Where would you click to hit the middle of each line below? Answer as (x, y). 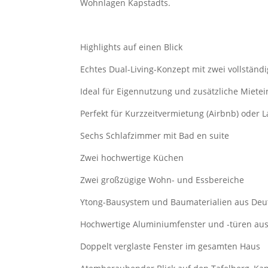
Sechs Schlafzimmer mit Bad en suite (155, 135)
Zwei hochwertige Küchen (132, 157)
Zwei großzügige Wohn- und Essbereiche (162, 179)
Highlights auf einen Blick (132, 47)
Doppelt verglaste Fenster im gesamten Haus (170, 246)
